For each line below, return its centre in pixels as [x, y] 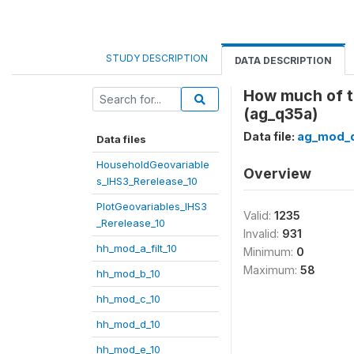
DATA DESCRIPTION [283, 60]
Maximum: [272, 270]
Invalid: [263, 233]
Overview [277, 173]
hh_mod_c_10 [128, 299]
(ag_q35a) [281, 114]
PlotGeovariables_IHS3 [152, 206]
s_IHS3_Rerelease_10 [147, 181]
